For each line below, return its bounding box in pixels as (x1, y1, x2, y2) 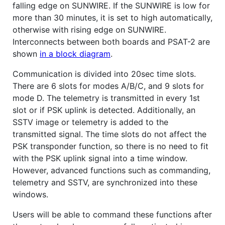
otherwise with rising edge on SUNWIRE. (13, 24, 166, 35)
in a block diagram (40, 48, 110, 59)
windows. (13, 189, 48, 199)
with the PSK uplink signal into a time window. (13, 153, 187, 163)
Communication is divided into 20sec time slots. (13, 68, 196, 79)
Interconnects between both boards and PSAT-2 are (13, 36, 210, 47)
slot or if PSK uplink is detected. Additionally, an (13, 104, 195, 115)
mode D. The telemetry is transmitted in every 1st (13, 92, 200, 103)
